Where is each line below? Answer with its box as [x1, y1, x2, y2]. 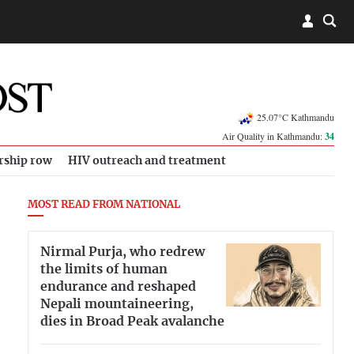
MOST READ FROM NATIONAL [28, 200, 180, 210]
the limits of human [40, 262, 168, 276]
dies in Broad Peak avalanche [40, 314, 224, 328]
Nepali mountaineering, [40, 297, 194, 311]
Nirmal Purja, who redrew [40, 245, 205, 258]
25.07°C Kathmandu [257, 110, 334, 123]
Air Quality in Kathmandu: [222, 130, 325, 142]
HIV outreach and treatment [68, 155, 226, 167]
